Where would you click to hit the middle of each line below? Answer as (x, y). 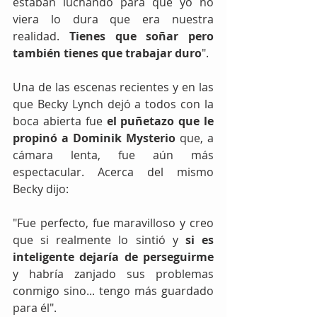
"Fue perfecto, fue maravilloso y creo (113, 223)
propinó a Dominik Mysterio (96, 138)
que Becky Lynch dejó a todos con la (113, 104)
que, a (197, 138)
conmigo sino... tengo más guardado (113, 290)
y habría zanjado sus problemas (113, 273)
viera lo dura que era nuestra (113, 19)
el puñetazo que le (160, 121)
